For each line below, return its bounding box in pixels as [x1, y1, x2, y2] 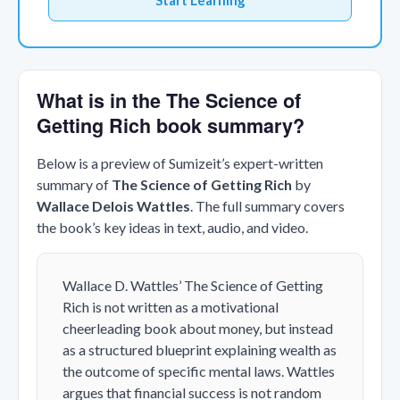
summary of [37, 176, 112, 194]
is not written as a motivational [89, 298, 279, 316]
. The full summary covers [190, 197, 345, 215]
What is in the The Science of [37, 87, 301, 115]
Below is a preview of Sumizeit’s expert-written [37, 154, 323, 172]
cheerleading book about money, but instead [62, 320, 333, 337]
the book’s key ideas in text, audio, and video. [37, 219, 308, 237]
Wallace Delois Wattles [37, 197, 190, 215]
